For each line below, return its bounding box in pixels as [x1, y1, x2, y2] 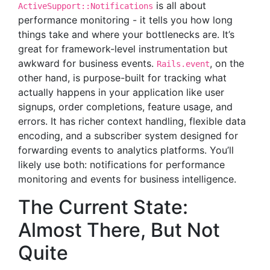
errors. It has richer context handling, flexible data [18, 115, 246, 127]
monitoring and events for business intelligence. [18, 173, 236, 185]
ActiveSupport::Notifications [18, 1, 153, 11]
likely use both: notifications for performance [18, 159, 225, 171]
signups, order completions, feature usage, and [18, 101, 233, 113]
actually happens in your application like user [18, 86, 224, 98]
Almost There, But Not [18, 218, 220, 242]
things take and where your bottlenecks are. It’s [18, 28, 234, 40]
